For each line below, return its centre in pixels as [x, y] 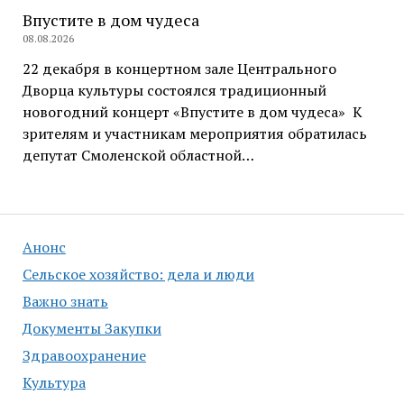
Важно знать [65, 302]
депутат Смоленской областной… [138, 155]
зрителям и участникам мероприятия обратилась [194, 133]
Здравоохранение [84, 356]
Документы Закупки [92, 329]
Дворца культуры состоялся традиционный [174, 90]
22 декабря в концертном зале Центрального [179, 68]
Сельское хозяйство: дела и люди [138, 275]
